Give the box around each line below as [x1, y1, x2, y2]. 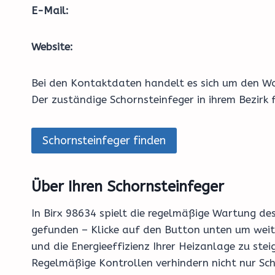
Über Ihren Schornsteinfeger [31, 178, 224, 196]
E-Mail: [31, 4, 69, 17]
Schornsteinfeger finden [42, 134, 166, 148]
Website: [31, 41, 73, 53]
